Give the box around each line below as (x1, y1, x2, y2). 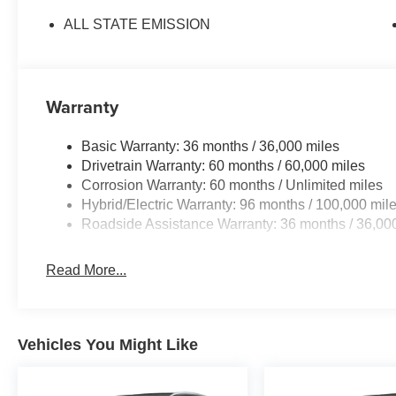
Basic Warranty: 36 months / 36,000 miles (81, 138, 340, 154)
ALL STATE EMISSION (64, 16, 211, 32)
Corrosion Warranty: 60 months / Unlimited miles (81, 177, 384, 193)
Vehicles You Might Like (18, 335, 198, 354)
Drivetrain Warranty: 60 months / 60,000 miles (81, 157, 366, 173)
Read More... (46, 262, 127, 278)
